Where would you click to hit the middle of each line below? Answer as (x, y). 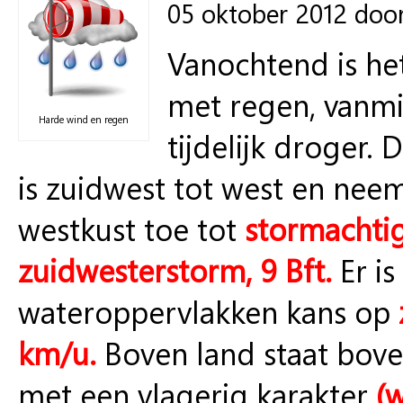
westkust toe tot (131, 228)
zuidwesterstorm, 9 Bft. (175, 269)
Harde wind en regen (84, 119)
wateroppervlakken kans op (208, 311)
